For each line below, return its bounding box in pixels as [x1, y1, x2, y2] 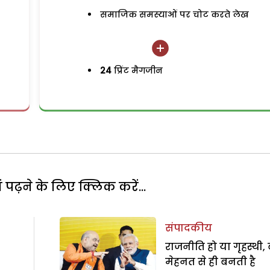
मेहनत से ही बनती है [165, 254, 256, 269]
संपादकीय [165, 221, 212, 235]
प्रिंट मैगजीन [111, 64, 163, 77]
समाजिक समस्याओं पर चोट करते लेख [100, 8, 250, 21]
